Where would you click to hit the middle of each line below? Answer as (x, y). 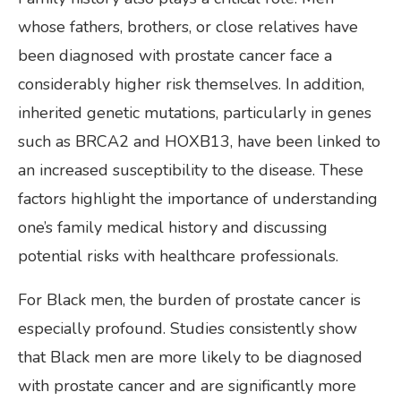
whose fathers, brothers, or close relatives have (188, 26)
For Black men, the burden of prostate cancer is (189, 299)
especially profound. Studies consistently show (188, 328)
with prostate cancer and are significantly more (187, 385)
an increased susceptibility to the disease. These (191, 170)
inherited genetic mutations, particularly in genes (195, 112)
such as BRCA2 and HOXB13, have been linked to (199, 141)
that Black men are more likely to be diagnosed (190, 357)
